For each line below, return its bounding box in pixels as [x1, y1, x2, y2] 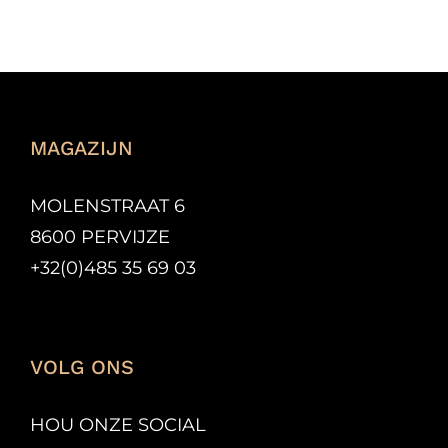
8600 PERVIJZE [30, 226, 170, 249]
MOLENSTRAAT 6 [30, 195, 185, 218]
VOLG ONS [30, 355, 134, 380]
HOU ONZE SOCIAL [30, 414, 206, 437]
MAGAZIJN [30, 136, 133, 161]
